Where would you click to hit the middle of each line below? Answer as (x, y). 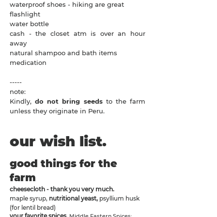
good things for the (63, 163)
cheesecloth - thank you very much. (62, 189)
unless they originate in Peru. (57, 111)
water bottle (29, 24)
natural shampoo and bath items (63, 53)
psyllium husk (119, 198)
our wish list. (58, 141)
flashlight (25, 14)
